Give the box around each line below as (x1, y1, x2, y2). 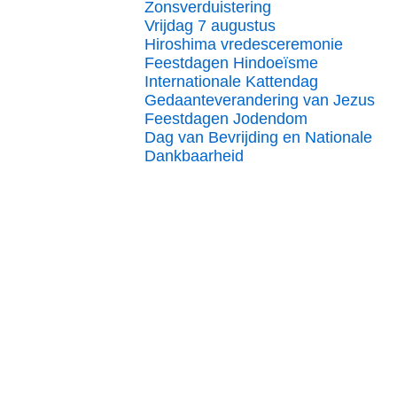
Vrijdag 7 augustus (144, 17, 276, 35)
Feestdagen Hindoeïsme (144, 54, 318, 72)
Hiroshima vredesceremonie (144, 35, 343, 53)
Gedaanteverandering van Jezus (144, 91, 375, 109)
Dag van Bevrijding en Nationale (144, 128, 372, 146)
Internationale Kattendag (144, 73, 318, 90)
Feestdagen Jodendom (144, 110, 307, 128)
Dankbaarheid (144, 147, 244, 165)
